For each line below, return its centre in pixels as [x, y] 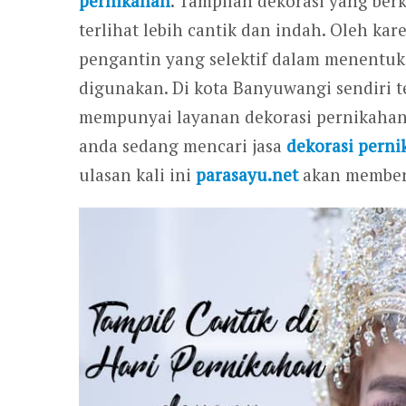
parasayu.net [247, 174]
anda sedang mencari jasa [183, 145]
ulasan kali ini [137, 174]
